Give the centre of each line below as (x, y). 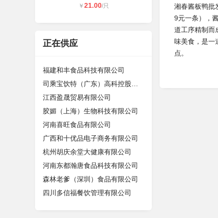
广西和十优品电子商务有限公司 (91, 138)
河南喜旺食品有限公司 (77, 125)
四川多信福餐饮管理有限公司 (87, 193)
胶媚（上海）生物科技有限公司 (91, 111)
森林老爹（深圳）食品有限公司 (91, 179)
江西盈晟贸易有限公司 (77, 97)
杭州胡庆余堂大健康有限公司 (87, 152)
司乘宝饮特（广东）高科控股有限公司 (135, 84)
